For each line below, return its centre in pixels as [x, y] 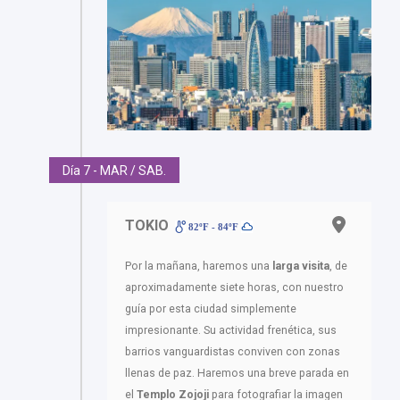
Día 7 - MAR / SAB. [114, 171]
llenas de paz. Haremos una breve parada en [237, 374]
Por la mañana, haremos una [199, 267]
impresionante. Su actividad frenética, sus [231, 331]
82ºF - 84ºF [214, 227]
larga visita [301, 267]
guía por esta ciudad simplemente [211, 309]
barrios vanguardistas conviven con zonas [233, 352]
